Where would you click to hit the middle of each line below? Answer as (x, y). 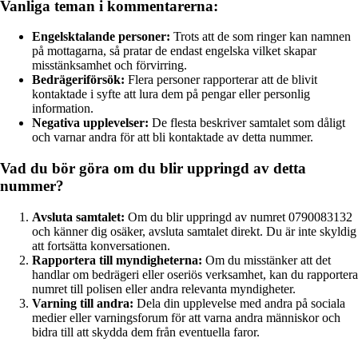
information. (63, 109)
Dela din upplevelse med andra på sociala (239, 303)
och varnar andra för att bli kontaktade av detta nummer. (173, 137)
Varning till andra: (83, 303)
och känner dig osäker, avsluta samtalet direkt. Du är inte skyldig (194, 231)
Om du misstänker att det (267, 260)
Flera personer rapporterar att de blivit (221, 80)
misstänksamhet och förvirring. (109, 66)
